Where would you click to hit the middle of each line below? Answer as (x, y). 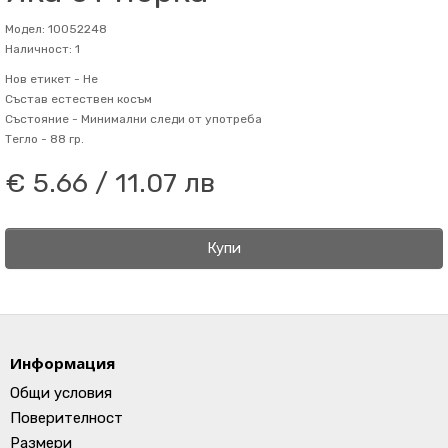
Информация (62, 363)
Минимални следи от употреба (170, 119)
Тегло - (26, 139)
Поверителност (66, 418)
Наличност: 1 (42, 49)
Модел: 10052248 (56, 29)
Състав (26, 99)
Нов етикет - (42, 79)
